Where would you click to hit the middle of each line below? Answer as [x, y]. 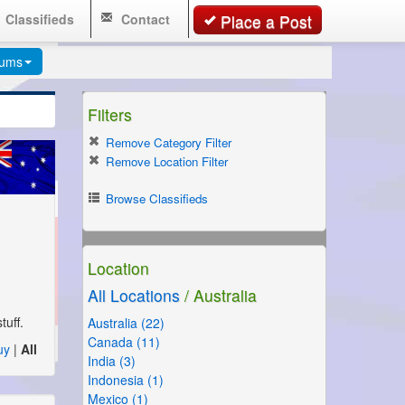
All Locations [134, 295]
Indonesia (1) [126, 380]
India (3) [112, 361]
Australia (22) [126, 323]
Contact [144, 19]
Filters [110, 114]
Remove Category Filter [167, 142]
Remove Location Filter [165, 161]
